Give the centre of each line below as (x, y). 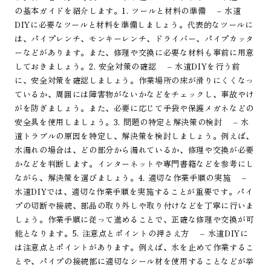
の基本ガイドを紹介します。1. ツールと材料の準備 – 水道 (128, 10)
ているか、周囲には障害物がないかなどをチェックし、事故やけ (134, 94)
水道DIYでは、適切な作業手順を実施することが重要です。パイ (134, 191)
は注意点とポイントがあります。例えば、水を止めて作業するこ (134, 247)
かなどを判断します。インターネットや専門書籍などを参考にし (134, 163)
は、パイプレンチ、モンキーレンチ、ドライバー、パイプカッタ (134, 38)
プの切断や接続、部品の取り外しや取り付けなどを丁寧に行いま (134, 205)
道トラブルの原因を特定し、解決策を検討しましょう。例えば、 (134, 135)
